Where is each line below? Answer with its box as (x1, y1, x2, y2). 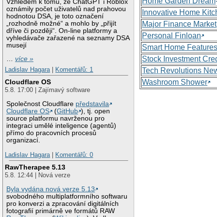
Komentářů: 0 (55, 151, 93, 158)
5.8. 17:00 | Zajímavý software (5, 86, 91, 94)
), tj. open (81, 108, 110, 115)
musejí (6, 41, 27, 49)
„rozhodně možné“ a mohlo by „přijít (6, 19, 117, 27)
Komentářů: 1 (55, 65, 93, 73)
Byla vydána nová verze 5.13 (6, 186, 95, 193)
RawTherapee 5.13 (5, 163, 66, 171)
